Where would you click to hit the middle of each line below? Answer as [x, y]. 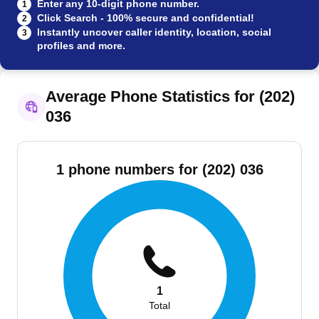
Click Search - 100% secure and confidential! [146, 18]
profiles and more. [81, 46]
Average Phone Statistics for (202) [170, 96]
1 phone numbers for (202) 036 [159, 169]
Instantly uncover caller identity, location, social [154, 32]
